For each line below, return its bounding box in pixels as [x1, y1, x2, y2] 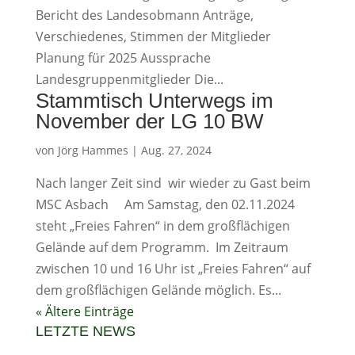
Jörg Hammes [57, 143, 128, 158]
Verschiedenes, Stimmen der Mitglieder [35, 28, 271, 45]
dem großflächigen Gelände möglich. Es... [35, 281, 281, 299]
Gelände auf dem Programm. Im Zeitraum [35, 239, 288, 256]
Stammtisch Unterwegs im [35, 89, 273, 113]
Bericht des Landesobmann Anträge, [35, 6, 254, 24]
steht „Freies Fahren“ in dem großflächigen [35, 217, 290, 235]
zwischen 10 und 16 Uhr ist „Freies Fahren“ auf [35, 260, 311, 277]
